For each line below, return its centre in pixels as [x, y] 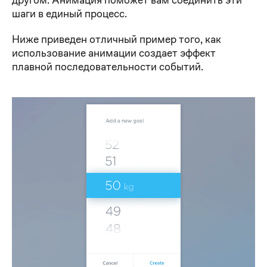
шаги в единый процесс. [69, 13]
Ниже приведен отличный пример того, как [117, 39]
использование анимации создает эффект [114, 52]
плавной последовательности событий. [108, 66]
